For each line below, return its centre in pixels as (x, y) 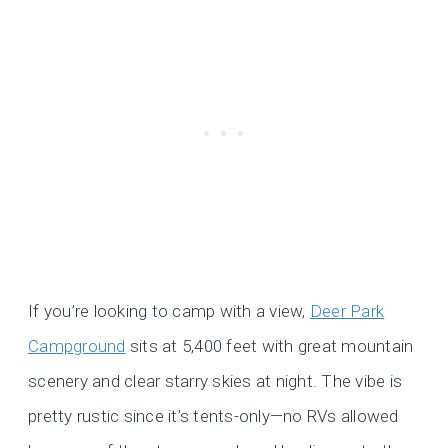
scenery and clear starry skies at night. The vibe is (215, 381)
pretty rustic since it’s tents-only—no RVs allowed (213, 416)
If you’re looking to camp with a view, (169, 311)
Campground (77, 346)
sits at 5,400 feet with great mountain (269, 346)
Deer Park (347, 311)
